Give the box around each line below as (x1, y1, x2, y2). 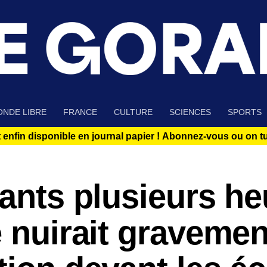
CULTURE (114, 107, 153, 117)
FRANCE (63, 107, 97, 117)
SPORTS (228, 107, 262, 117)
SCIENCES (169, 107, 211, 117)
